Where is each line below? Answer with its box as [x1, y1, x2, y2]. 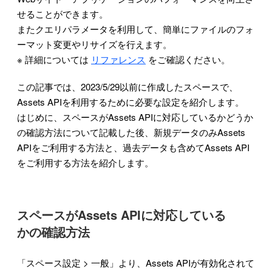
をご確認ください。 [146, 52, 230, 66]
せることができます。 [17, 7, 108, 20]
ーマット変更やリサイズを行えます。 [17, 37, 172, 50]
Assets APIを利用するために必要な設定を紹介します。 [17, 95, 244, 108]
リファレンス [91, 52, 146, 66]
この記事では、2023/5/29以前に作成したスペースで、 [17, 80, 238, 93]
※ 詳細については [17, 52, 91, 66]
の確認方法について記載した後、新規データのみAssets [17, 125, 245, 138]
